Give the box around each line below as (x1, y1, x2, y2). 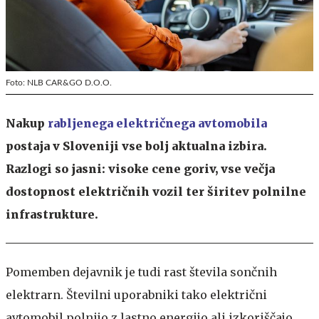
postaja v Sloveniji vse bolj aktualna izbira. (6, 138, 267, 153)
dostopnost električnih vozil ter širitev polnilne (6, 184, 306, 199)
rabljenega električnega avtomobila (48, 115, 267, 130)
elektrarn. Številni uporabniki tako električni (6, 287, 267, 302)
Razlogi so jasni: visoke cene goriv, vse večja (6, 161, 275, 176)
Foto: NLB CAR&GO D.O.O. (6, 78, 112, 87)
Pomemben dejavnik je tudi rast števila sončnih (6, 264, 277, 279)
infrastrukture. (6, 206, 98, 221)
